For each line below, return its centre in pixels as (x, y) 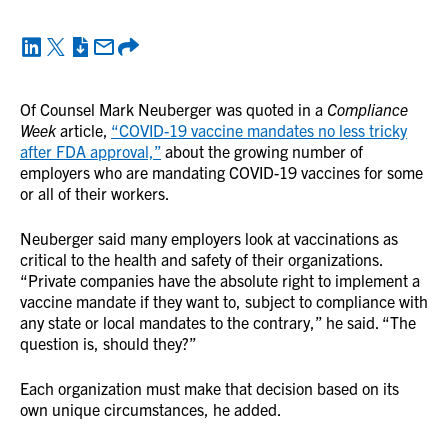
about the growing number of (262, 151)
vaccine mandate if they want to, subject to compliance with (224, 301)
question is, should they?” (108, 343)
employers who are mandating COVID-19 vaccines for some (221, 172)
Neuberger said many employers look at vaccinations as (209, 238)
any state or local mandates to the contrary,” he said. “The (218, 322)
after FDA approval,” (90, 151)
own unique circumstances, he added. (151, 409)
